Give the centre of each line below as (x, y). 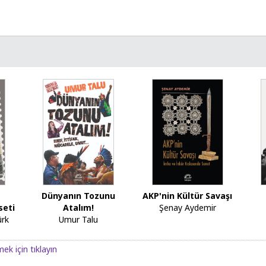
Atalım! (79, 208)
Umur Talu (79, 220)
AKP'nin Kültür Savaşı (188, 196)
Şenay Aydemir (187, 208)
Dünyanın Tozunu (79, 196)
